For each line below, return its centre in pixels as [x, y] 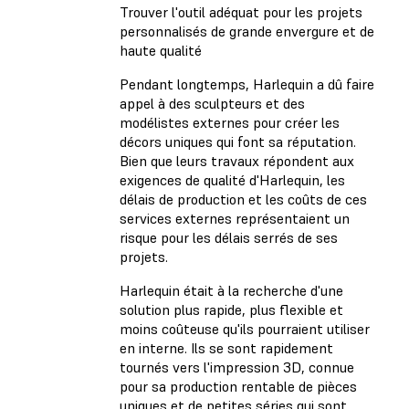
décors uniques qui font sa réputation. [238, 142]
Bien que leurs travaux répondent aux [237, 161]
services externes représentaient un [235, 219]
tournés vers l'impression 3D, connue [237, 367]
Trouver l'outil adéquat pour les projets [241, 12]
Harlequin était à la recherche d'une [231, 291]
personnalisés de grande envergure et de [247, 31]
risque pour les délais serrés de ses [229, 238]
